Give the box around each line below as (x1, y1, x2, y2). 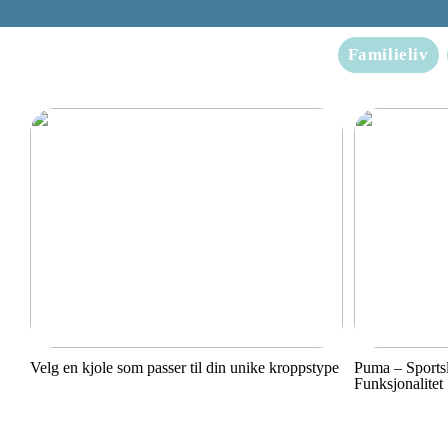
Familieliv (347, 44, 429, 64)
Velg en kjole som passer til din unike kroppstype (30, 359, 339, 377)
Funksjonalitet (353, 375, 443, 393)
